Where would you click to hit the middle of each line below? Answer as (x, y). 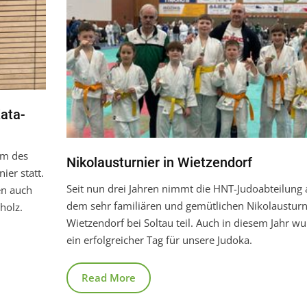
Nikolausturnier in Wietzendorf (159, 162)
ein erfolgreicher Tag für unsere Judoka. (159, 240)
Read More (108, 277)
